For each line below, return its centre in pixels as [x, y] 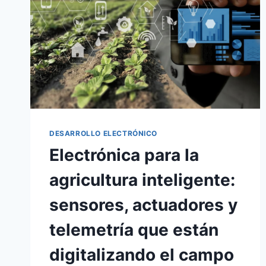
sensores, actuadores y [143, 205]
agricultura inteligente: [142, 180]
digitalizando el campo [142, 254]
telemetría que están [134, 229]
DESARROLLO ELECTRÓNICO [104, 133]
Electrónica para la [124, 155]
